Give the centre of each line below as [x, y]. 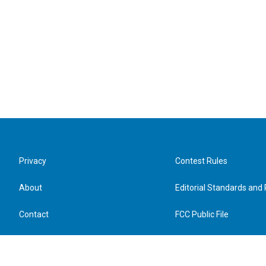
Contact [34, 214]
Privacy [33, 161]
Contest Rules [202, 161]
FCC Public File [202, 214]
